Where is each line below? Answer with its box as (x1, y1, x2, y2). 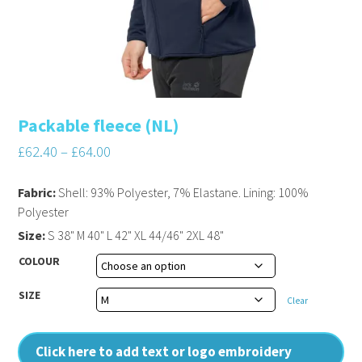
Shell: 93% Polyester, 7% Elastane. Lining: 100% (56, 183, 309, 200)
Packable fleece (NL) (18, 113, 179, 137)
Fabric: (18, 183, 57, 200)
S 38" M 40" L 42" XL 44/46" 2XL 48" (45, 226, 225, 243)
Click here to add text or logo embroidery (36, 342, 293, 360)
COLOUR (19, 253, 61, 268)
